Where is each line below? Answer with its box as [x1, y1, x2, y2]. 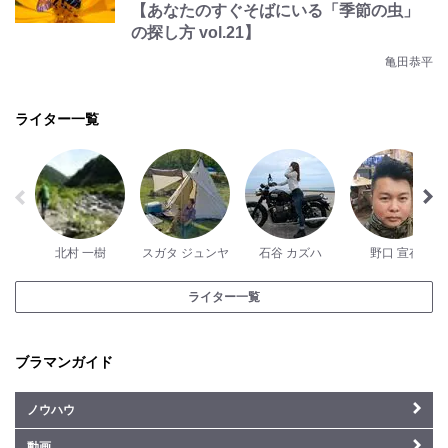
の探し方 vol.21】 [131, 24, 260, 41]
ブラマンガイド [15, 354, 113, 370]
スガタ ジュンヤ [141, 246, 229, 260]
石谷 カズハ [258, 246, 322, 260]
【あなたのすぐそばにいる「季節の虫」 [131, 2, 419, 19]
